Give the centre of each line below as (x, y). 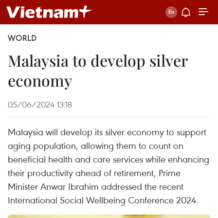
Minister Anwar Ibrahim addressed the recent (96, 186)
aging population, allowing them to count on (96, 145)
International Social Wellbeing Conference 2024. (103, 200)
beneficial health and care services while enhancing (109, 159)
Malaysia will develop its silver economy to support (107, 132)
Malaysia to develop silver (98, 60)
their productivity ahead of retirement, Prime (94, 173)
